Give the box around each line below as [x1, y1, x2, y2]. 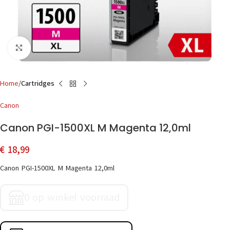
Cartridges [21, 79, 54, 88]
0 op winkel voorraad [24, 190, 120, 204]
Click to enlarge [30, 43, 78, 52]
